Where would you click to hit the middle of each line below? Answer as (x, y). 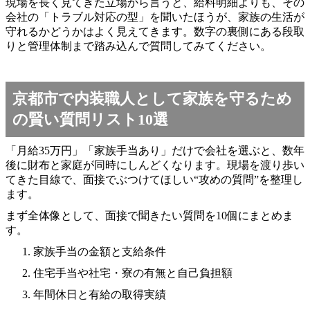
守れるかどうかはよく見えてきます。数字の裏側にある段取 (155, 31)
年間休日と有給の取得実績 (100, 294)
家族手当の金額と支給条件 (100, 251)
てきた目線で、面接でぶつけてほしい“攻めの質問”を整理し (154, 179)
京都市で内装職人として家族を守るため (152, 98)
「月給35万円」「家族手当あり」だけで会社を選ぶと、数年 (155, 150)
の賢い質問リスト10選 (90, 119)
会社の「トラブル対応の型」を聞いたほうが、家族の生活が (155, 17)
